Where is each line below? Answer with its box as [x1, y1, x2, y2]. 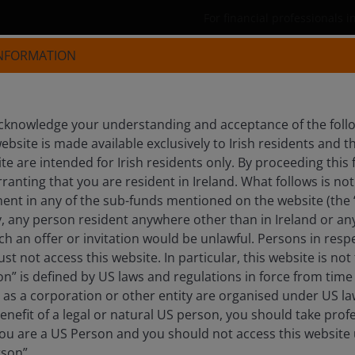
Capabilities [174, 66, 251, 85]
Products [65, 66, 124, 85]
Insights [300, 66, 353, 85]
